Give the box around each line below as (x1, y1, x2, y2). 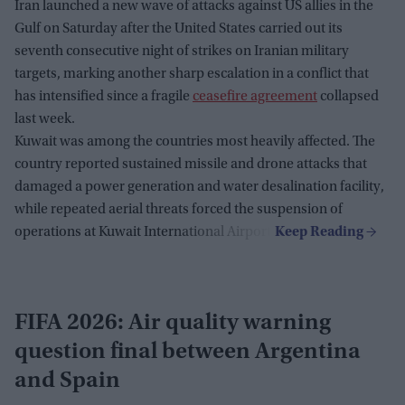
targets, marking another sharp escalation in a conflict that (14, 66, 369, 81)
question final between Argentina (14, 340, 361, 364)
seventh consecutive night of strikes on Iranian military (14, 43, 349, 59)
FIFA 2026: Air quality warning (14, 311, 331, 335)
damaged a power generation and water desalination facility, (14, 179, 384, 194)
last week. (14, 111, 75, 127)
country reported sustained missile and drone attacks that (14, 156, 367, 172)
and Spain (14, 369, 120, 393)
